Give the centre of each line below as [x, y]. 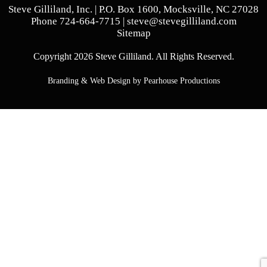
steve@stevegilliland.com [181, 21]
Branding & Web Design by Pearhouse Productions [133, 80]
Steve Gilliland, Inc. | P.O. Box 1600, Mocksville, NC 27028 [133, 9]
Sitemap [133, 33]
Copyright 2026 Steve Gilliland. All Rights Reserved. [133, 56]
